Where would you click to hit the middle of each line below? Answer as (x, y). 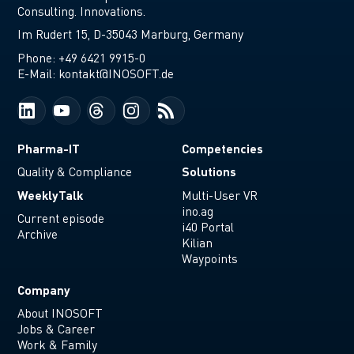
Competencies (222, 149)
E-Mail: (38, 73)
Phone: (38, 57)
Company (44, 290)
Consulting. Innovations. (82, 11)
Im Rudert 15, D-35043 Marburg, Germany (131, 34)
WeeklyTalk (51, 194)
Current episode (61, 218)
